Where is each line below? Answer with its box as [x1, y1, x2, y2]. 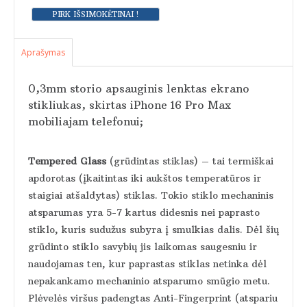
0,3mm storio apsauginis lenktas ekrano [28, 81, 249, 95]
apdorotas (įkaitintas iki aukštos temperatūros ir [28, 172, 261, 185]
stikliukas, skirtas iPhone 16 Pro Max [28, 97, 231, 112]
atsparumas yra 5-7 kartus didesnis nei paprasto [28, 206, 260, 219]
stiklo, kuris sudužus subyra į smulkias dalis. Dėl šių [28, 223, 279, 236]
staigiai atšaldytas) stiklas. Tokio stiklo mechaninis [28, 189, 273, 202]
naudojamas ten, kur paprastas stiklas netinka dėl [28, 258, 267, 271]
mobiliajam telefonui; [28, 114, 143, 128]
